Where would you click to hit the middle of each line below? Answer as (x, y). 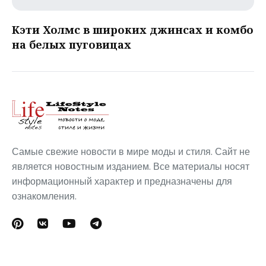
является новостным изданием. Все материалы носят (131, 167)
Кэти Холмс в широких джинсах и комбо (133, 30)
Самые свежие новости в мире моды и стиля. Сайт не (131, 152)
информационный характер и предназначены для (122, 182)
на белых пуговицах (72, 45)
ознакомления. (44, 197)
